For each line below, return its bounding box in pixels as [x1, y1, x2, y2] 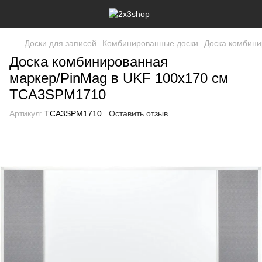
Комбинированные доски [102, 39, 198, 48]
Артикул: [9, 109, 42, 118]
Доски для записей [25, 39, 96, 48]
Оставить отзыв [109, 109, 168, 118]
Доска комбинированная [9, 54, 168, 70]
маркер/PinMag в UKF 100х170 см [9, 70, 229, 86]
